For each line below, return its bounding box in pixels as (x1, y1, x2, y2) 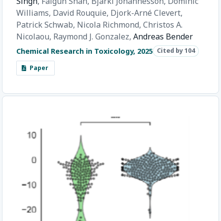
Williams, (16, 7, 53, 19)
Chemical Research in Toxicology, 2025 (16, 46, 153, 56)
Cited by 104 (157, 46, 195, 55)
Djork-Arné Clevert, (110, 7, 183, 19)
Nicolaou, (16, 31, 53, 42)
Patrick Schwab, (16, 19, 77, 31)
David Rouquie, (53, 7, 110, 19)
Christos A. (143, 19, 183, 31)
